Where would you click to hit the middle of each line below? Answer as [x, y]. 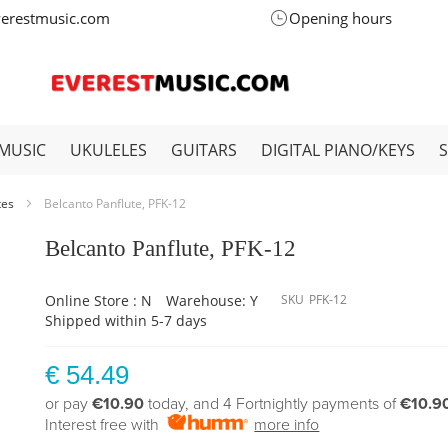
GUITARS [204, 150]
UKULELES [108, 150]
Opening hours [340, 18]
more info [287, 425]
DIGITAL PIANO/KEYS [338, 150]
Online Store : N [99, 300]
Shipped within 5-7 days [126, 320]
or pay [69, 404]
